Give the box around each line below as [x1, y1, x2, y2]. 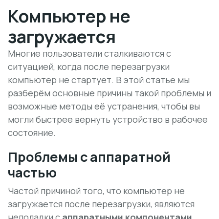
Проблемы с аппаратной [8, 148, 171, 166]
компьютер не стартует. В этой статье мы [8, 74, 190, 86]
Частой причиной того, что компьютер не [8, 185, 185, 197]
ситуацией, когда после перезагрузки [8, 61, 170, 72]
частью [8, 163, 57, 181]
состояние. [8, 127, 56, 138]
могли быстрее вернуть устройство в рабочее [8, 113, 208, 125]
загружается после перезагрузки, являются [8, 198, 195, 210]
